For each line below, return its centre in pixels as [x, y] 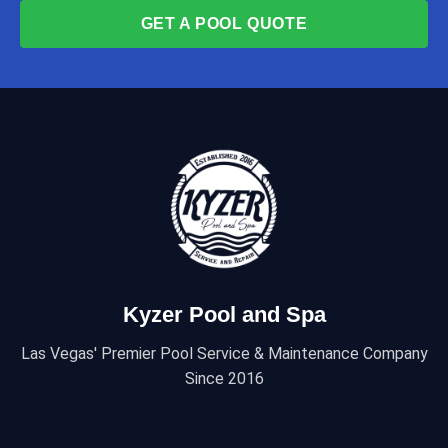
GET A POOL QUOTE [224, 23]
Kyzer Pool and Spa [224, 315]
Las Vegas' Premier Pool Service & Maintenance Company [224, 354]
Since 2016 [224, 379]
